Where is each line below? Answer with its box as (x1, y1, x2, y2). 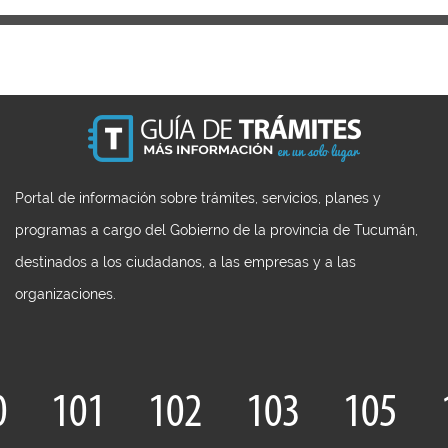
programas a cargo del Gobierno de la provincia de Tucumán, (15, 222, 418, 238)
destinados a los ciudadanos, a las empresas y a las (15, 254, 356, 270)
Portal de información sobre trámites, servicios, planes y (15, 190, 381, 206)
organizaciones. (15, 286, 116, 302)
